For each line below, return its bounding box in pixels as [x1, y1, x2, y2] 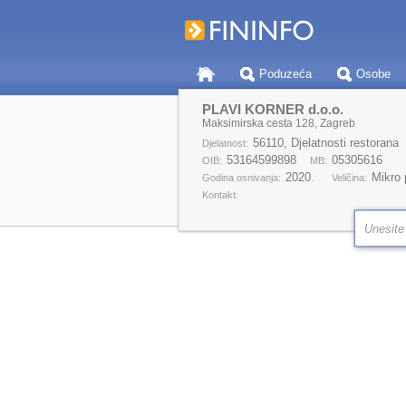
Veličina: [331, 172, 367, 183]
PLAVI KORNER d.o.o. [201, 101, 343, 117]
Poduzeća [258, 67, 312, 81]
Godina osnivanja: [201, 172, 281, 183]
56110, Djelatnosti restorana [252, 136, 399, 150]
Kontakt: [201, 189, 238, 200]
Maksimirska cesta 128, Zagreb [201, 117, 355, 130]
